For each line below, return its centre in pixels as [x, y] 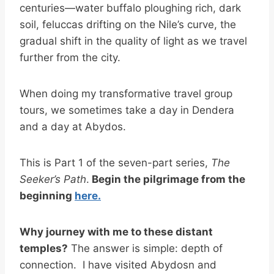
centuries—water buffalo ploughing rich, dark [130, 8]
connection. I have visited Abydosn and [118, 265]
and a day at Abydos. [73, 126]
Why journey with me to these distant [116, 231]
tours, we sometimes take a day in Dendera [127, 110]
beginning [47, 195]
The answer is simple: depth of [145, 248]
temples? [44, 248]
